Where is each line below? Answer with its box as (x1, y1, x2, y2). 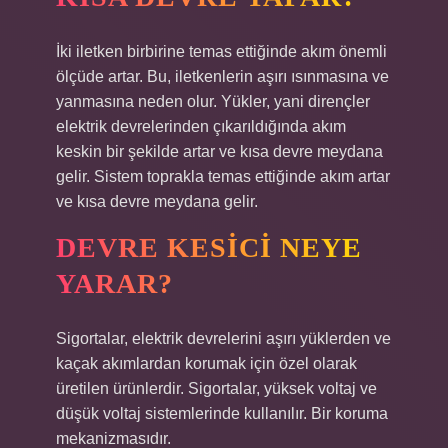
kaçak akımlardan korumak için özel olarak (56, 355, 357, 372)
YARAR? (56, 268, 173, 299)
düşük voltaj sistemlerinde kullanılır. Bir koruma (56, 405, 388, 422)
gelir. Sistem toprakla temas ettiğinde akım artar (56, 168, 390, 185)
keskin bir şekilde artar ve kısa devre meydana (56, 143, 383, 160)
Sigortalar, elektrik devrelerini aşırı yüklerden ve (56, 330, 391, 347)
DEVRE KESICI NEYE (56, 232, 362, 263)
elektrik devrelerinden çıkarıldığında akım (56, 118, 346, 135)
